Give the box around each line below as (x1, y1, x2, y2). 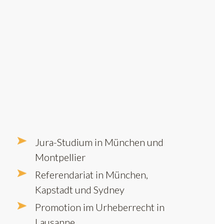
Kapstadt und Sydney (35, 183, 124, 195)
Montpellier (35, 150, 85, 163)
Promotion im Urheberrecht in (35, 200, 164, 213)
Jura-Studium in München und (35, 135, 163, 148)
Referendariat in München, (35, 168, 148, 180)
